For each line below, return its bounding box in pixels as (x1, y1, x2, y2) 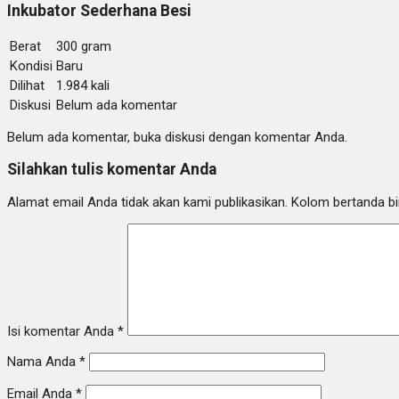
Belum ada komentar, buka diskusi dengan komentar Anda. (7, 128, 347, 145)
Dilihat (10, 77, 45, 94)
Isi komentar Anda (7, 322, 114, 339)
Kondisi (10, 57, 53, 74)
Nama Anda (7, 353, 76, 370)
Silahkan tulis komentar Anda (7, 160, 216, 179)
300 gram (56, 37, 111, 54)
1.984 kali (56, 77, 110, 94)
